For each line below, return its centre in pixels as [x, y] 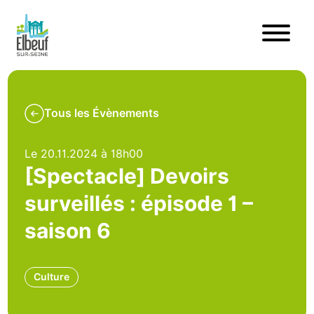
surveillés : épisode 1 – [139, 203]
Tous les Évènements [102, 113]
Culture [52, 277]
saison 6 [68, 231]
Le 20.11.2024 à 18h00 [84, 154]
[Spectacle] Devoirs [127, 176]
